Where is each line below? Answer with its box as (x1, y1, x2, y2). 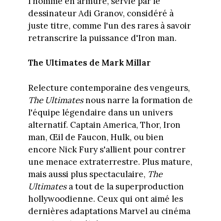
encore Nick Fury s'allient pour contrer (28, 144, 185, 155)
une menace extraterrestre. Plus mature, (28, 156, 192, 167)
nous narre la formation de (83, 94, 193, 106)
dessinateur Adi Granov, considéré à (28, 7, 174, 19)
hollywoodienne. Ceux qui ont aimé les (28, 193, 183, 204)
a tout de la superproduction (66, 181, 184, 192)
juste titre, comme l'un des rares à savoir (28, 20, 191, 31)
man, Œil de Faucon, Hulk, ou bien (28, 131, 164, 143)
